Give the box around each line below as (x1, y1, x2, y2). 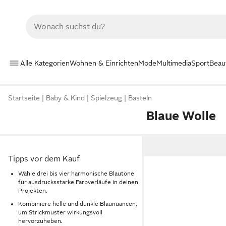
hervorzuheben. (18, 217, 63, 225)
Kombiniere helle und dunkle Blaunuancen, (18, 200, 137, 208)
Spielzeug (91, 94, 122, 102)
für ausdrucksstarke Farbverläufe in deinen (18, 178, 138, 186)
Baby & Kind (46, 94, 85, 102)
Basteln (128, 94, 152, 102)
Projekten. (18, 187, 47, 194)
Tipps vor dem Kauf (8, 154, 80, 163)
